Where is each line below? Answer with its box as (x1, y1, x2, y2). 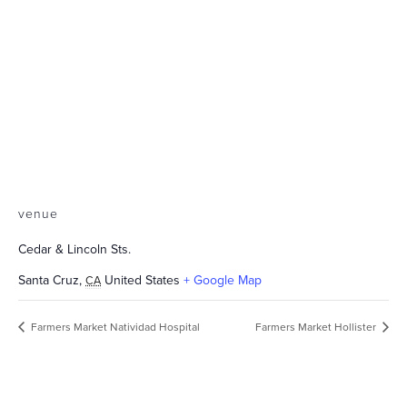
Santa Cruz (18, 273, 79, 289)
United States (104, 273, 180, 289)
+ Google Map (184, 273, 262, 289)
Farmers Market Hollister (255, 321, 379, 334)
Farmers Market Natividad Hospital (28, 321, 200, 334)
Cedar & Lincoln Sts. (18, 242, 131, 258)
